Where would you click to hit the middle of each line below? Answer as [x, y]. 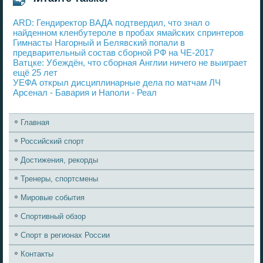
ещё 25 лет [36, 72]
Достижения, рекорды [60, 160]
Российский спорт [53, 141]
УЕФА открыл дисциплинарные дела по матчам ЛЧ [117, 82]
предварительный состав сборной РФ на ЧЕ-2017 [114, 52]
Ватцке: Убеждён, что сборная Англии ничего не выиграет [130, 62]
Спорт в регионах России [65, 235]
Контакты [37, 254]
